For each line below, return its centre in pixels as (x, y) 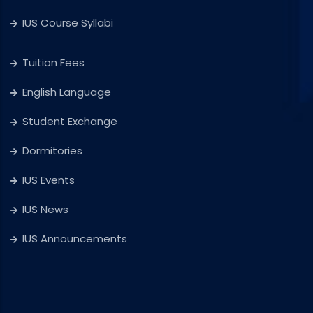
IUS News (45, 209)
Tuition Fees (53, 62)
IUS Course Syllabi (68, 22)
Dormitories (52, 150)
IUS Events (49, 180)
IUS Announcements (75, 238)
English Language (67, 92)
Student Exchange (70, 121)
